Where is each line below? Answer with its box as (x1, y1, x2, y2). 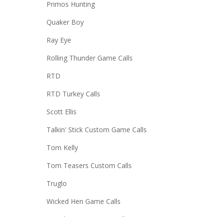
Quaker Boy (46, 17, 84, 27)
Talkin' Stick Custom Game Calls (46, 124, 147, 134)
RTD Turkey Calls (46, 89, 101, 98)
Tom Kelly (46, 142, 78, 152)
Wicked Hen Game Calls (46, 196, 121, 206)
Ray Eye (46, 35, 72, 45)
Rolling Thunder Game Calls (46, 53, 133, 62)
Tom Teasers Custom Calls (46, 160, 132, 170)
